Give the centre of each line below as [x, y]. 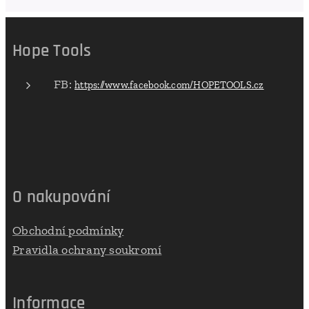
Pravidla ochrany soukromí [87, 250]
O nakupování [61, 198]
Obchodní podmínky [68, 231]
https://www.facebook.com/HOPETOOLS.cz [169, 85]
